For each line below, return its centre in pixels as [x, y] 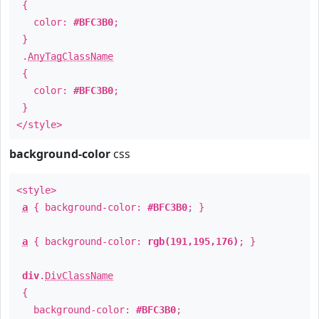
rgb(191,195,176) [193, 241]
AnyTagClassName [70, 56]
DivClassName [79, 276]
